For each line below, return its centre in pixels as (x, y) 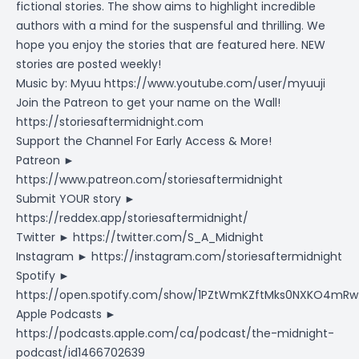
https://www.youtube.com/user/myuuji (215, 83)
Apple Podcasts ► (66, 314)
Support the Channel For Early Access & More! (144, 141)
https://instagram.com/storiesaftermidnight (217, 256)
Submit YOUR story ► (76, 199)
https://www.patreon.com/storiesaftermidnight (149, 179)
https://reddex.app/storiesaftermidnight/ (132, 218)
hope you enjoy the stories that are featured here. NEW (171, 45)
